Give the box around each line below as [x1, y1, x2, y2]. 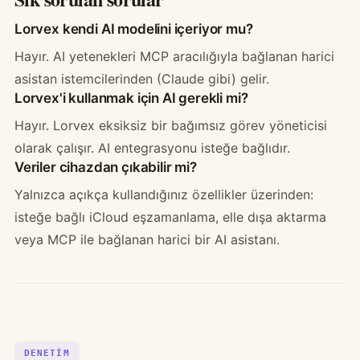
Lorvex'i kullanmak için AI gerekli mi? [14, 90, 248, 106]
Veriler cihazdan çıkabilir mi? [14, 159, 197, 175]
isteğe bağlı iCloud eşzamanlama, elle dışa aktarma [14, 209, 326, 225]
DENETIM [23, 348, 70, 358]
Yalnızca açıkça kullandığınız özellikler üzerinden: [14, 186, 313, 202]
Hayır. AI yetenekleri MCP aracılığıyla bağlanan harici [14, 48, 334, 64]
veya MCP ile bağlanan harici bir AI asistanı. [14, 231, 280, 247]
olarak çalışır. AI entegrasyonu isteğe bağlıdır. [14, 140, 290, 156]
